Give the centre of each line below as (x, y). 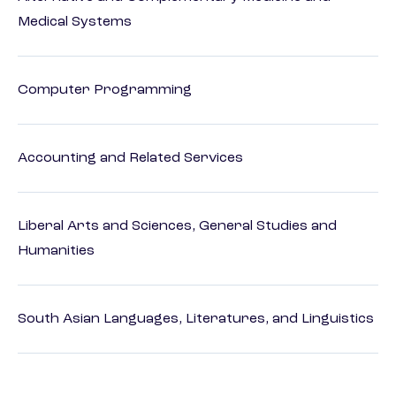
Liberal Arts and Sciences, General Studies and (177, 227)
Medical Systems (75, 23)
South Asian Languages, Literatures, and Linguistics (196, 320)
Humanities (56, 251)
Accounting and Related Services (130, 159)
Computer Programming (105, 91)
